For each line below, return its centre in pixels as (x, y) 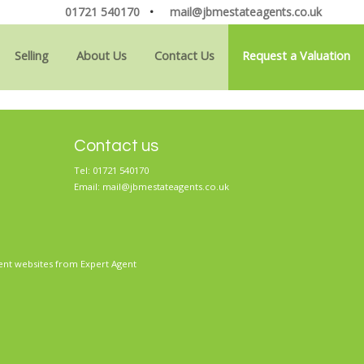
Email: (88, 187)
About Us (102, 56)
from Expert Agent (95, 264)
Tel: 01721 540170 (111, 171)
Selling (32, 56)
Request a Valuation (296, 56)
